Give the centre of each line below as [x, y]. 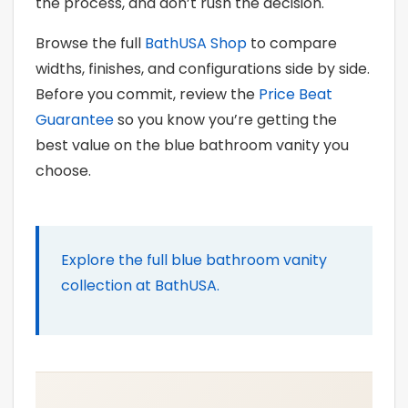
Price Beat [296, 94]
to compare [292, 43]
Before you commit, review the [147, 94]
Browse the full [90, 43]
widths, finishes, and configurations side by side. [203, 68]
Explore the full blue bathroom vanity [194, 260]
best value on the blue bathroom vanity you [192, 145]
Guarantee [75, 119]
